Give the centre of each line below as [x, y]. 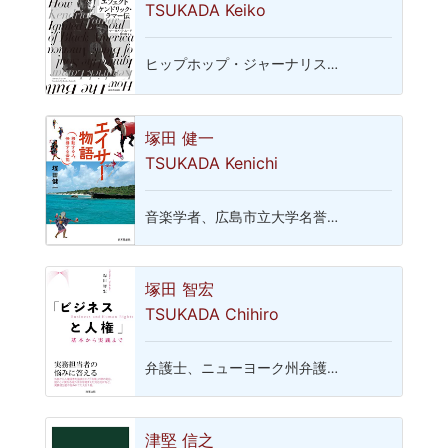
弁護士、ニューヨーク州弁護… [242, 367]
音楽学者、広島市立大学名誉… [242, 216]
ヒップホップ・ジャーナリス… [242, 63]
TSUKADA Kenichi [212, 162]
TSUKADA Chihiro [212, 313]
